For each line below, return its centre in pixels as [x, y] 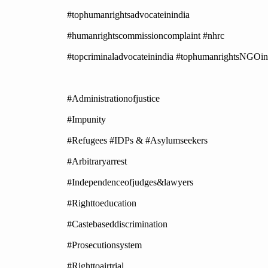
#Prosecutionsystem [104, 245]
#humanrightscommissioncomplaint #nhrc [146, 36]
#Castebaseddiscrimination [117, 224]
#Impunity [86, 120]
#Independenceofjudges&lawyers [130, 182]
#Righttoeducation [102, 203]
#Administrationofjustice [113, 99]
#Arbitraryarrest [97, 162]
